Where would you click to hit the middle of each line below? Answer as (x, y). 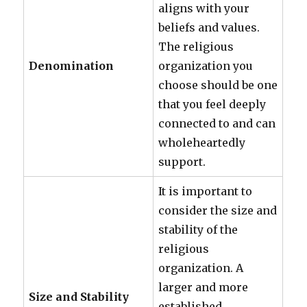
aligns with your (204, 8)
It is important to (206, 191)
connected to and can (217, 123)
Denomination (72, 66)
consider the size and (218, 210)
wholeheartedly (202, 143)
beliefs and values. (209, 27)
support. (182, 162)
